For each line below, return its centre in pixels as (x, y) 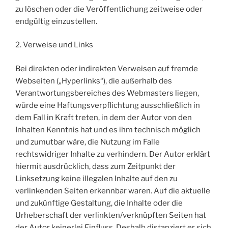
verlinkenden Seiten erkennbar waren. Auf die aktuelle (113, 191)
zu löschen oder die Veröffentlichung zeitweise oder (109, 9)
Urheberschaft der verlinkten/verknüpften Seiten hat (111, 215)
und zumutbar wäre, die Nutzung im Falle (88, 142)
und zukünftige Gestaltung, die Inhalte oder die (99, 203)
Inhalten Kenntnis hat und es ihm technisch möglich (108, 130)
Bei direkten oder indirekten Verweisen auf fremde (107, 68)
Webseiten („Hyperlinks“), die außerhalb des (94, 81)
